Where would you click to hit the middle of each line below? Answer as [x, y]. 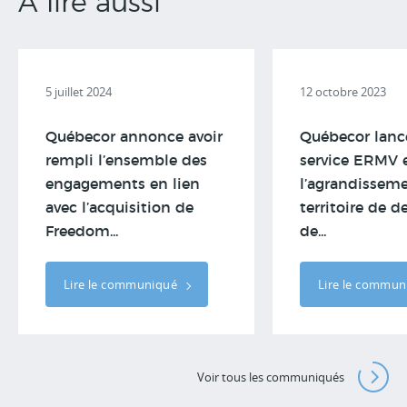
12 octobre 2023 [343, 92]
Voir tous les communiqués [271, 377]
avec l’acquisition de [119, 208]
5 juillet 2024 [79, 92]
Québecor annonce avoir [134, 137]
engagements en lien [123, 184]
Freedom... [82, 232]
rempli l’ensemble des [126, 161]
